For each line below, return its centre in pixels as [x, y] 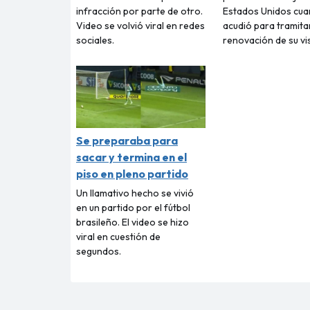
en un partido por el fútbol [133, 207]
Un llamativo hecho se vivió [135, 193]
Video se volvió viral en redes [140, 26]
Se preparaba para [127, 140]
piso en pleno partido [132, 173]
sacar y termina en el [131, 157]
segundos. [99, 251]
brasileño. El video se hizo [133, 222]
